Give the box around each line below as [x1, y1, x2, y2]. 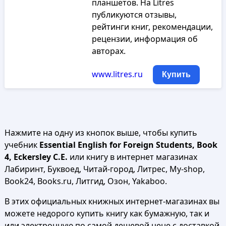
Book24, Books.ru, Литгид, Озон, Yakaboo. [4, 176, 167, 187]
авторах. [91, 45, 126, 56]
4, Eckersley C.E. [4, 151, 68, 162]
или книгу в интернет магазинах [67, 151, 197, 162]
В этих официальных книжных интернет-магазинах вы [4, 196, 219, 207]
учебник [4, 139, 39, 150]
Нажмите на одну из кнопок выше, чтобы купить [4, 127, 197, 138]
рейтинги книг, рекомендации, [91, 21, 213, 32]
